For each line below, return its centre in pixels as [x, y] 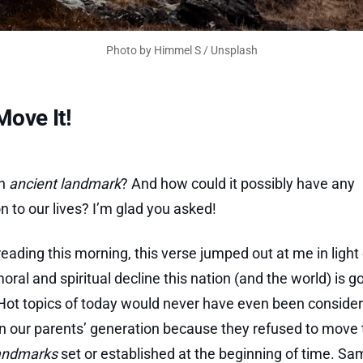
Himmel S [177, 50]
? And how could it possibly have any [238, 184]
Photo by [130, 50]
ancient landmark [65, 184]
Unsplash [234, 50]
